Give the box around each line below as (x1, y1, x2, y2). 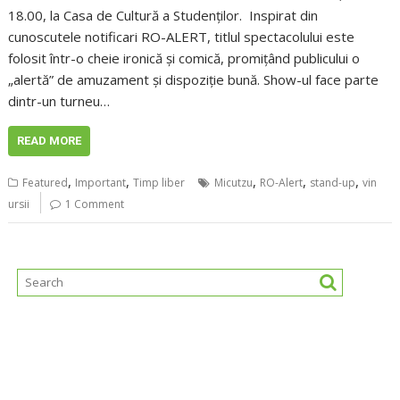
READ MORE (17, 134, 82, 148)
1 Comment (65, 196, 125, 212)
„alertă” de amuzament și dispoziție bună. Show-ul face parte (8, 71, 379, 89)
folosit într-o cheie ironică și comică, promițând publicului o (8, 49, 361, 68)
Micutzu (214, 175, 254, 191)
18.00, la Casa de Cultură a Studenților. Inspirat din (8, 6, 319, 25)
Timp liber (133, 175, 186, 191)
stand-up (310, 175, 356, 191)
